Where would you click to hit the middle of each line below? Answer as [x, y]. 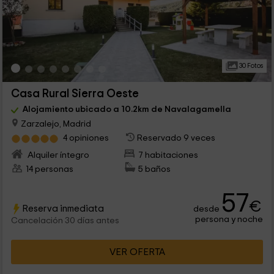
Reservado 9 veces [176, 138]
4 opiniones [86, 138]
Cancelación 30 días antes [65, 220]
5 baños [155, 169]
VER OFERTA [137, 252]
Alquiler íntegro [57, 155]
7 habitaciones [168, 155]
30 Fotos [250, 65]
